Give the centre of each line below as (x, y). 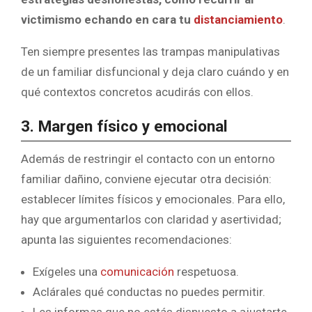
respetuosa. (206, 272)
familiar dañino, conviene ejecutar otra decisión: (146, 179)
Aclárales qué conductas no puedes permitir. (149, 292)
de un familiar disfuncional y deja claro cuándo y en (155, 72)
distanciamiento (238, 20)
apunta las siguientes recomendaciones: (126, 240)
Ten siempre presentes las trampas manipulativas (150, 52)
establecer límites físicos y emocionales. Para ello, (153, 200)
